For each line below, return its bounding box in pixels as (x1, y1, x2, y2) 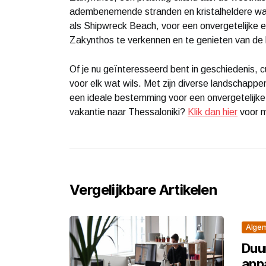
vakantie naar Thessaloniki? (69, 106, 188, 117)
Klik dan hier (188, 106, 237, 117)
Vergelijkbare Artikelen (69, 180, 218, 198)
